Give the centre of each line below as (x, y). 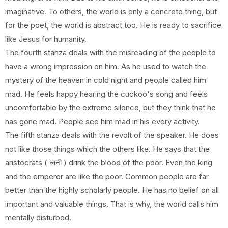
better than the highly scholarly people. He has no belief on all (112, 190)
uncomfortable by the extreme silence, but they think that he (110, 108)
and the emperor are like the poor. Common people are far (107, 176)
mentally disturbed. (38, 218)
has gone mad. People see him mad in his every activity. (103, 121)
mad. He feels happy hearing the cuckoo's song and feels (106, 94)
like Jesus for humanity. (46, 39)
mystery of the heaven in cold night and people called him (106, 80)
